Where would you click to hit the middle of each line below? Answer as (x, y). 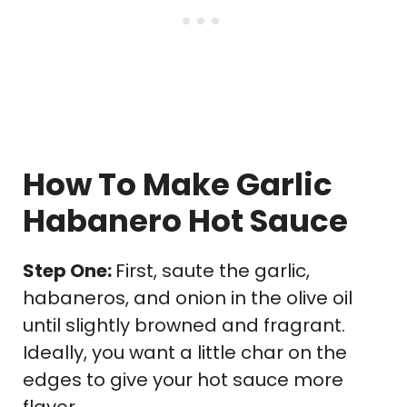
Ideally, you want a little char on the (185, 352)
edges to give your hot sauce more (183, 379)
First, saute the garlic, (213, 270)
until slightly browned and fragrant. (184, 325)
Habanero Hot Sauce (185, 220)
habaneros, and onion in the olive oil (188, 298)
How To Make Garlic (178, 184)
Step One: (69, 270)
